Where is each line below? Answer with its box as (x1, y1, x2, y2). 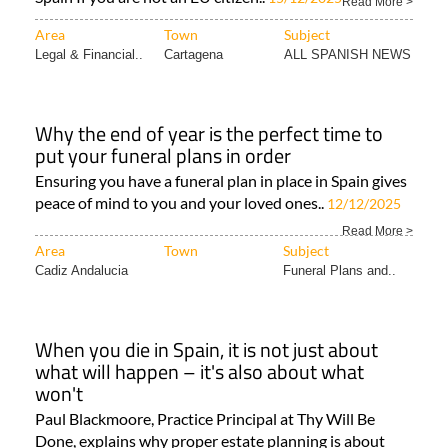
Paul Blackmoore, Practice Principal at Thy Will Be (35, 409, 375, 429)
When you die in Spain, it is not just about (35, 334, 378, 366)
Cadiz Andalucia (35, 263, 128, 279)
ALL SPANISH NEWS (284, 47, 411, 63)
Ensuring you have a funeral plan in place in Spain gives (35, 171, 407, 191)
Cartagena (164, 47, 223, 63)
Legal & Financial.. (35, 47, 143, 63)
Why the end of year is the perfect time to (35, 118, 383, 150)
